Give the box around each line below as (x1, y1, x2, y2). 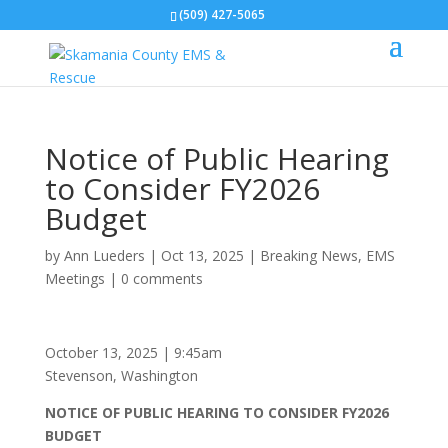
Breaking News (259, 246, 358, 265)
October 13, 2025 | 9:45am (44, 343, 222, 362)
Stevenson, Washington (44, 366, 198, 385)
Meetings (44, 269, 105, 288)
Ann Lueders (63, 246, 145, 265)
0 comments (120, 269, 203, 288)
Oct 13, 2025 (160, 246, 244, 265)
